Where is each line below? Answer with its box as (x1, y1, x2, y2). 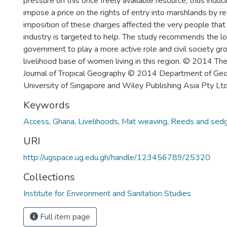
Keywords (23, 98, 70, 112)
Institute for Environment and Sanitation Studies (23, 188, 191, 199)
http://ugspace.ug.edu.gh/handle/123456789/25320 (23, 152, 210, 163)
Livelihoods (78, 116, 118, 127)
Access (23, 116, 49, 127)
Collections (23, 170, 75, 184)
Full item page (38, 211, 90, 222)
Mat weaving (122, 116, 167, 127)
